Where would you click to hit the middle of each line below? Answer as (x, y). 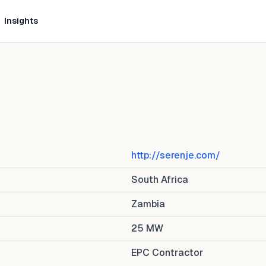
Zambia (148, 204)
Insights (21, 21)
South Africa (160, 180)
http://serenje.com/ (176, 155)
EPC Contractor (167, 253)
